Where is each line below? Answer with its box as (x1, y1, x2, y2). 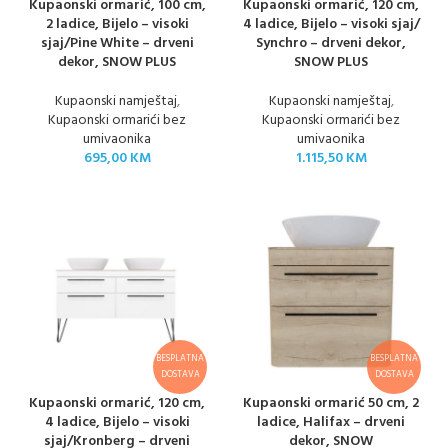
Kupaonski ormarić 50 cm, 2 (243, 392, 419, 415)
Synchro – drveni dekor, (256, 32, 406, 55)
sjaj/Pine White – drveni (40, 32, 194, 55)
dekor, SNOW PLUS (58, 51, 176, 74)
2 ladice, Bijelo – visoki (45, 13, 189, 36)
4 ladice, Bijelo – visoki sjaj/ (242, 13, 420, 36)
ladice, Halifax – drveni (257, 411, 405, 434)
